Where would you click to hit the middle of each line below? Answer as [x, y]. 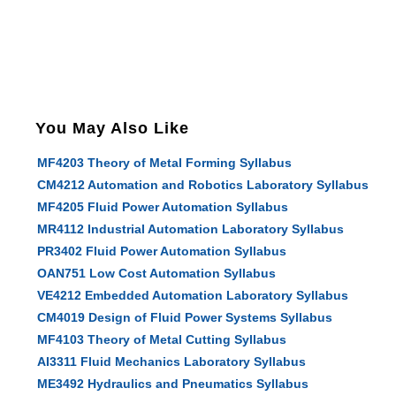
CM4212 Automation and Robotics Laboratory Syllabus [203, 185]
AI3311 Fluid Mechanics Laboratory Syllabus [172, 362]
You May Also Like [113, 128]
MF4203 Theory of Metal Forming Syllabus [165, 163]
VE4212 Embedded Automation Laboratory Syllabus [193, 295]
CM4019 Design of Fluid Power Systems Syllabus [185, 317]
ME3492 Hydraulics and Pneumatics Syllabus [173, 384]
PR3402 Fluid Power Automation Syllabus [162, 251]
